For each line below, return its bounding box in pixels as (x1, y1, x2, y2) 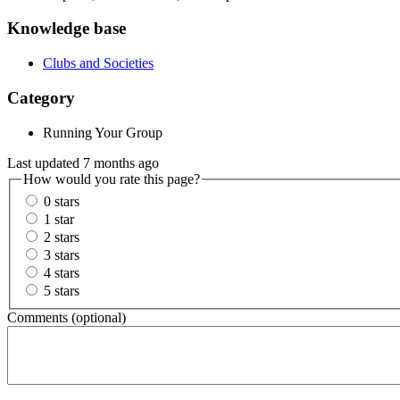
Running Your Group (43, 124, 162, 140)
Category (7, 87, 75, 107)
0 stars (44, 194, 79, 210)
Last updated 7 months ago (7, 154, 159, 171)
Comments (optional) (7, 310, 126, 326)
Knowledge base (7, 19, 126, 38)
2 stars (44, 229, 79, 246)
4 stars (44, 265, 79, 281)
